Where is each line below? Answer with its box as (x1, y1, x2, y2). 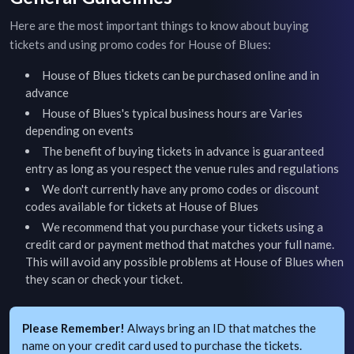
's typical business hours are (122, 106, 269, 120)
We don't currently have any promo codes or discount (42, 182, 319, 196)
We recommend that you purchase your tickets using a (42, 220, 323, 234)
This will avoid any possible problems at (25, 254, 234, 269)
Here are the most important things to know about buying (9, 18, 309, 32)
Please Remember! (22, 321, 125, 335)
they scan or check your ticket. (25, 272, 183, 286)
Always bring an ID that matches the (125, 321, 316, 335)
